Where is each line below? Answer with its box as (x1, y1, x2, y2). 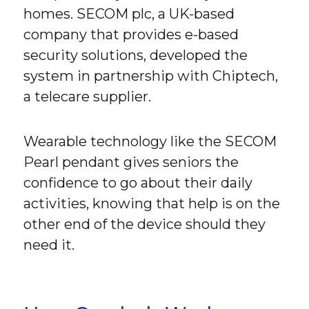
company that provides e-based (23, 26, 239, 43)
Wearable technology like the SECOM (23, 133, 277, 150)
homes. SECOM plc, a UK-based (23, 6, 235, 23)
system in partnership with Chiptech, (23, 68, 279, 85)
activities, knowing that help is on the (23, 195, 281, 212)
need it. (23, 237, 75, 254)
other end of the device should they (23, 216, 266, 233)
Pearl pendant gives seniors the (23, 154, 239, 171)
